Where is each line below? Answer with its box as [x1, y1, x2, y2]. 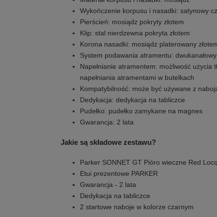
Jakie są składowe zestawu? [61, 138, 156, 147]
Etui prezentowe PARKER [80, 170, 158, 178]
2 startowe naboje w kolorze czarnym [80, 203, 194, 211]
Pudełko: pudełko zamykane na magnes [80, 107, 202, 115]
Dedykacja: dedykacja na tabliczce [80, 96, 185, 104]
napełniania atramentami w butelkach [80, 74, 194, 82]
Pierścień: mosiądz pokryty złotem [80, 18, 184, 26]
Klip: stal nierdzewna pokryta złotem [80, 29, 190, 37]
